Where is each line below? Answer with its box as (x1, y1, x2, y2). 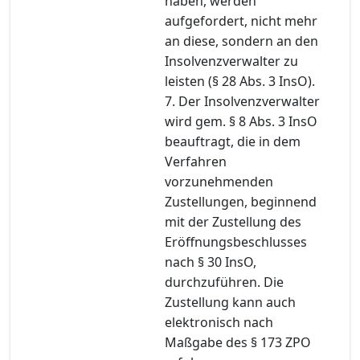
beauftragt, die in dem (165, 132, 301, 150)
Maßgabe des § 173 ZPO (165, 333, 311, 351)
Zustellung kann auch (165, 292, 296, 311)
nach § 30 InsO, (165, 252, 256, 271)
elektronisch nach (165, 313, 273, 331)
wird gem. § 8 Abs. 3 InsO (165, 112, 317, 130)
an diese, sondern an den (165, 31, 318, 50)
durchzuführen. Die (165, 272, 284, 291)
